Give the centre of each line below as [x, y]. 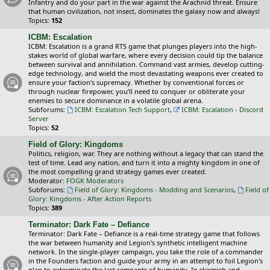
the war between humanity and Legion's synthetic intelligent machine [138, 243]
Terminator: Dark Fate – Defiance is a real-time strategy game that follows [144, 234]
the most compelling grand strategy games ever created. [118, 171]
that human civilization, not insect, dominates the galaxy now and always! [144, 11]
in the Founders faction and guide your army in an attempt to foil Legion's [146, 261]
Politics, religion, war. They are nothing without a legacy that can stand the [146, 153]
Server [39, 118]
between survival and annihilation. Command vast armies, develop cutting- [146, 64]
